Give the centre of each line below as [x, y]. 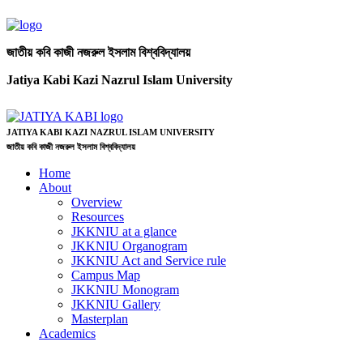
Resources [98, 217]
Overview [97, 203]
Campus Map [106, 275]
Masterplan [100, 319]
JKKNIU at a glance [124, 232]
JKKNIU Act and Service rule [149, 261]
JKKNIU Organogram [129, 246]
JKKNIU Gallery [116, 305]
